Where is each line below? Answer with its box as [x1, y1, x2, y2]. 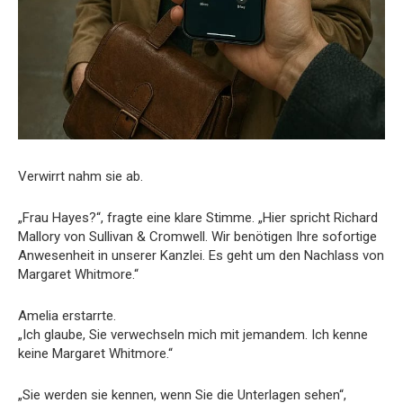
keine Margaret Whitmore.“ [18, 345, 173, 362]
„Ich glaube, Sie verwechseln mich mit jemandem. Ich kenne [18, 326, 368, 343]
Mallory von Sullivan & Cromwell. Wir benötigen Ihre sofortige [18, 228, 377, 245]
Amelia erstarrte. [18, 307, 116, 324]
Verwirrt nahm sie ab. [18, 167, 143, 184]
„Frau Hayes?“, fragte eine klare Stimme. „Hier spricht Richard [18, 209, 378, 226]
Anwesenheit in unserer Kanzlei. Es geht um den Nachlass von [18, 246, 384, 264]
